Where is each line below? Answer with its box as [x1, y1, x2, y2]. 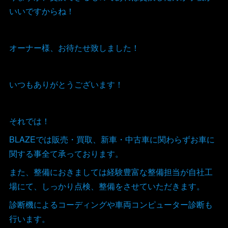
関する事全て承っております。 [9, 147, 123, 159]
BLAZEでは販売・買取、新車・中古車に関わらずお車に [9, 133, 215, 145]
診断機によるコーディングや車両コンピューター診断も [9, 198, 213, 210]
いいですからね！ [9, 5, 74, 17]
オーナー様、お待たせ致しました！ [9, 41, 139, 53]
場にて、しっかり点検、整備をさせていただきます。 [9, 180, 205, 192]
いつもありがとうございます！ [9, 78, 123, 90]
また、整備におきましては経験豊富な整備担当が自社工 [9, 165, 213, 178]
